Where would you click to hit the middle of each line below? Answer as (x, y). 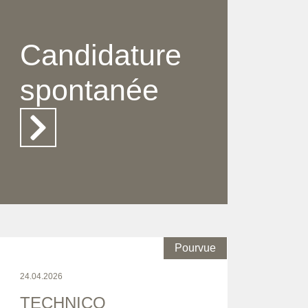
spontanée (89, 90)
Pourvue (195, 248)
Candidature (101, 55)
